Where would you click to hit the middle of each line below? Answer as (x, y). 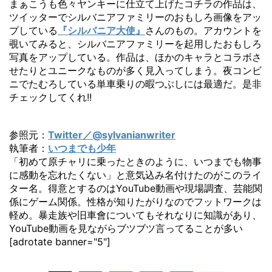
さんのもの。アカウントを (203, 31)
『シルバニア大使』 (101, 31)
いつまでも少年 (82, 148)
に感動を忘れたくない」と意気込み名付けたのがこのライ (135, 175)
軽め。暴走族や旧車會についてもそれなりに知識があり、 (135, 215)
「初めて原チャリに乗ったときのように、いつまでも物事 (135, 162)
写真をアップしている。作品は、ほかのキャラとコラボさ (135, 57)
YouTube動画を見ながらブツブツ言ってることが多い (126, 229)
